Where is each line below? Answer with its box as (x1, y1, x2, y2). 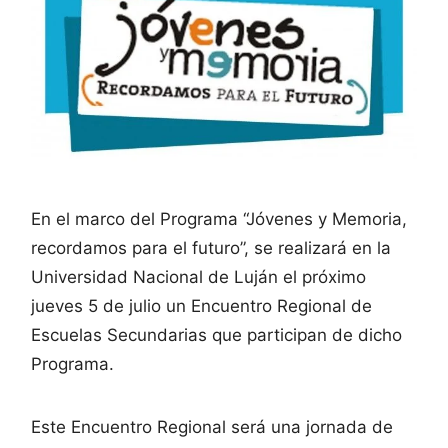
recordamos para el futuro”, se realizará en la (31, 238, 391, 259)
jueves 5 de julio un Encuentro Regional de (31, 296, 372, 317)
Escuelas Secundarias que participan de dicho (31, 325, 402, 346)
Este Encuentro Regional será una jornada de (31, 417, 393, 438)
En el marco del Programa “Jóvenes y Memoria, (31, 209, 407, 230)
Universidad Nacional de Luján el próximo (31, 267, 366, 288)
